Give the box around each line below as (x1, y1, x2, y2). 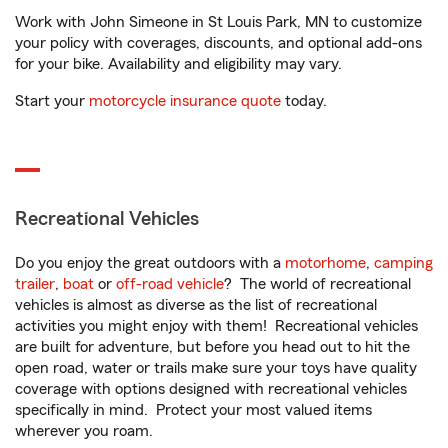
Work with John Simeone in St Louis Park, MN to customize (15, 14, 422, 30)
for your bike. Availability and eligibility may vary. (15, 56, 342, 72)
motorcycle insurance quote (89, 93, 281, 109)
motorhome (285, 255, 366, 271)
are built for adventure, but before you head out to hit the (15, 339, 410, 355)
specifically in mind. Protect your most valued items (15, 402, 372, 418)
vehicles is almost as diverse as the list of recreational (15, 297, 377, 313)
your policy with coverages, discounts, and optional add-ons (15, 35, 422, 51)
